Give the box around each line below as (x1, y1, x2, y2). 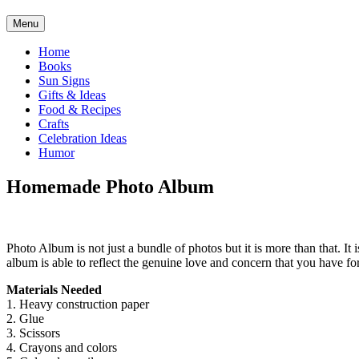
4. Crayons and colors (6, 341, 117, 355)
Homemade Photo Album (6, 176, 214, 198)
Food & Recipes (38, 103, 121, 117)
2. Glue (6, 312, 44, 326)
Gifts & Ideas (38, 88, 106, 103)
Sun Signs (38, 74, 90, 88)
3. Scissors (6, 326, 60, 341)
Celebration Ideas (38, 131, 127, 146)
